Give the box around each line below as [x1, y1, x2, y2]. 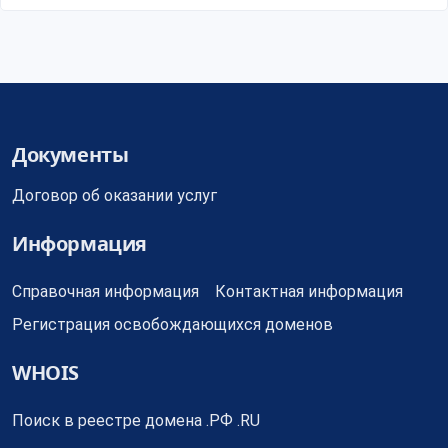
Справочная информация [12, 282, 199, 301]
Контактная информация [215, 282, 403, 301]
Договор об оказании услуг [12, 186, 217, 205]
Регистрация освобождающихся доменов [12, 315, 333, 334]
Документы [12, 141, 129, 168]
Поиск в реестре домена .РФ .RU [12, 411, 260, 430]
